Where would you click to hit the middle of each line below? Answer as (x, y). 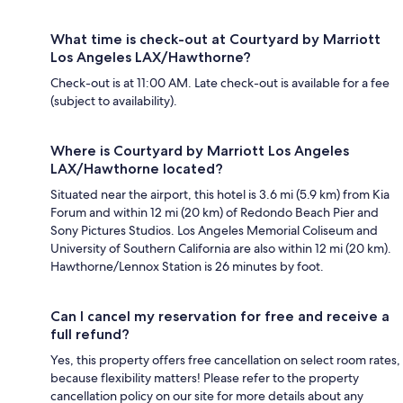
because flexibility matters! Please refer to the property (205, 377)
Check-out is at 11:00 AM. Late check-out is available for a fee (220, 82)
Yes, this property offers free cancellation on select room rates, (225, 359)
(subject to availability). (114, 100)
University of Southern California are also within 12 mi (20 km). (221, 248)
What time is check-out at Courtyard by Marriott (215, 39)
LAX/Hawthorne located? (137, 168)
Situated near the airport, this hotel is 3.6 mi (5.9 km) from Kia (220, 194)
